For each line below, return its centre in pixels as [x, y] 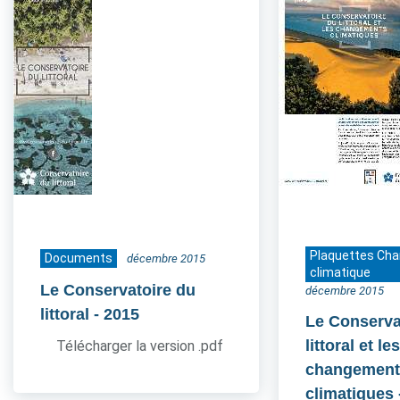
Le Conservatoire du [118, 290]
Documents [79, 258]
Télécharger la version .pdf [140, 346]
